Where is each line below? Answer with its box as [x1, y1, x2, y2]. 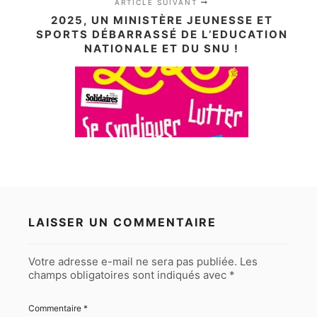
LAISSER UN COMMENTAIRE [28, 214, 217, 229]
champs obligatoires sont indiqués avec [28, 267, 229, 282]
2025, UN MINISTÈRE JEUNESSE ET [50, 13, 273, 27]
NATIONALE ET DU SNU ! [84, 41, 240, 55]
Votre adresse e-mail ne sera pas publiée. [28, 254, 237, 268]
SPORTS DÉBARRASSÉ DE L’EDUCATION [35, 27, 288, 41]
